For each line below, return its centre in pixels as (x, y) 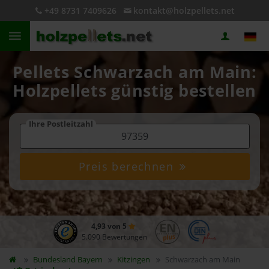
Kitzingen (134, 259)
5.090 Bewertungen (114, 237)
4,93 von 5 (110, 226)
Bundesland (55, 259)
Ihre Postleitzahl (61, 124)
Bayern (90, 259)
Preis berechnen (128, 166)
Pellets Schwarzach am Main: (134, 72)
